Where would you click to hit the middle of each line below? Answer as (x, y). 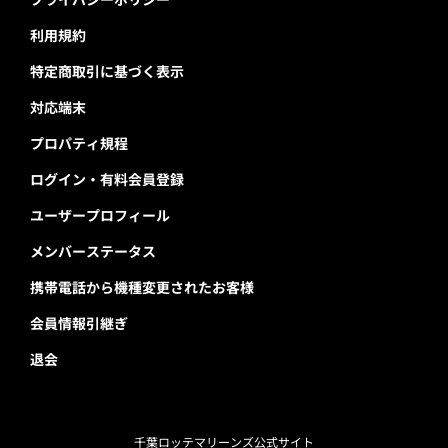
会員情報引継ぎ (79, 323)
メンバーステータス (93, 251)
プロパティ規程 (79, 143)
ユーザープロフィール (100, 215)
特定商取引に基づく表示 (107, 71)
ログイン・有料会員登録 (107, 179)
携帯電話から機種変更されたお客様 (142, 287)
